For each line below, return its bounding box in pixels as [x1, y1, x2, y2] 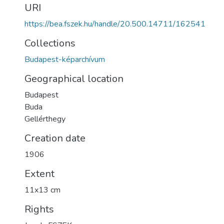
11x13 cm [24, 184, 60, 195]
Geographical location [24, 72, 123, 85]
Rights [24, 202, 54, 216]
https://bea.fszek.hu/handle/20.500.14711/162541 [24, 18, 205, 29]
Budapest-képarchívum [24, 54, 105, 65]
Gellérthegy [24, 113, 65, 124]
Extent [24, 167, 54, 180]
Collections [24, 36, 75, 50]
